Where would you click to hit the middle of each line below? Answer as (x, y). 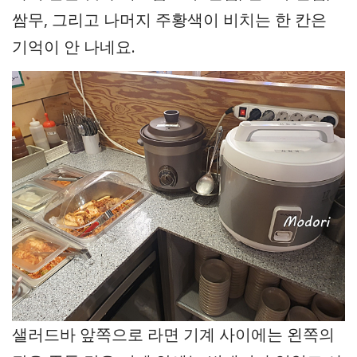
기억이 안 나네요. (74, 46)
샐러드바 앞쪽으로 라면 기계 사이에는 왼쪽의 (173, 334)
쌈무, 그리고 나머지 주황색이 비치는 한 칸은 (169, 19)
